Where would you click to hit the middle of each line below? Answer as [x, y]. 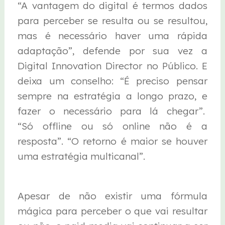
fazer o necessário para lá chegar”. [113, 111]
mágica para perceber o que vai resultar [113, 211]
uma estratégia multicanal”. [82, 156]
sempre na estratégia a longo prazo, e [113, 96]
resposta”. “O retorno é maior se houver [113, 141]
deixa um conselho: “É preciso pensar [113, 81]
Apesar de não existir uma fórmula [113, 196]
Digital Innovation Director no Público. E [113, 66]
